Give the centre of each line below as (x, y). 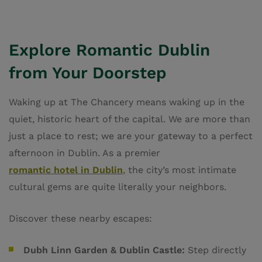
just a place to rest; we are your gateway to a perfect (131, 136)
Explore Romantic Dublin (109, 50)
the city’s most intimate (181, 170)
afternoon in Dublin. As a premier (85, 153)
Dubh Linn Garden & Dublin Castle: (104, 250)
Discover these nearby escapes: (80, 219)
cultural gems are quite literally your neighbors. (118, 187)
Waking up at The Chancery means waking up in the (127, 102)
